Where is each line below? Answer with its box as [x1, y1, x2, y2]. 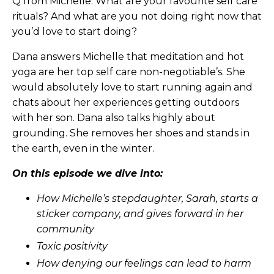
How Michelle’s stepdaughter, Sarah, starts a [37, 192, 258, 204]
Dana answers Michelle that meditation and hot [12, 50, 244, 62]
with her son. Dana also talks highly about [12, 111, 215, 124]
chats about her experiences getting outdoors [12, 96, 239, 108]
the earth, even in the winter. [12, 142, 154, 154]
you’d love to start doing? [12, 25, 137, 37]
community [37, 223, 94, 235]
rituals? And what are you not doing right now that [12, 10, 262, 22]
